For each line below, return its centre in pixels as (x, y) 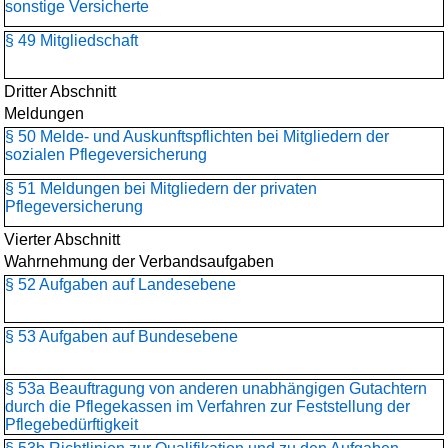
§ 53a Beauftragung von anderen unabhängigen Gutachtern (216, 388)
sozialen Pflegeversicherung (106, 154)
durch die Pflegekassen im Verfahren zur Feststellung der (207, 406)
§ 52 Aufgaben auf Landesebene (120, 284)
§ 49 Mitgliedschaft (71, 40)
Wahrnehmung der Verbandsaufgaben (139, 261)
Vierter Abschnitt (62, 239)
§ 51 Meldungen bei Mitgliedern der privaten (161, 188)
